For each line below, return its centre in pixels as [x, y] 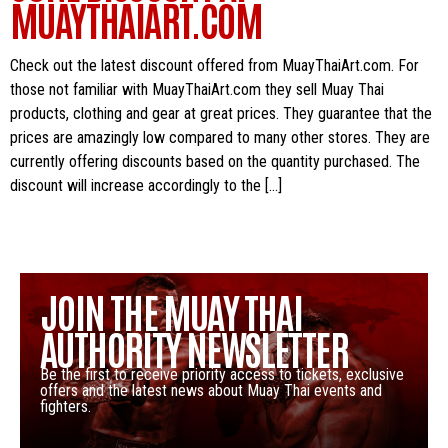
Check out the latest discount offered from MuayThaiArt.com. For [214, 66]
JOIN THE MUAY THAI [171, 310]
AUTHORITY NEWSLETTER [194, 347]
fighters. [65, 406]
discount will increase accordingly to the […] [146, 186]
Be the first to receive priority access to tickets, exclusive [222, 374]
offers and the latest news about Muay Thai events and [211, 390]
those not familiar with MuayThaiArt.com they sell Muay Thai [197, 90]
